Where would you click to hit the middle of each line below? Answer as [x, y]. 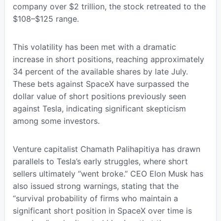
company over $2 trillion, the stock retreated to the [109, 7]
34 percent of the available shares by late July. [100, 72]
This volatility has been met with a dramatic [94, 47]
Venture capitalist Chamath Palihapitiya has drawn [106, 149]
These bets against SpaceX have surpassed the [101, 84]
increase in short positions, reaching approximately [108, 59]
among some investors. [56, 121]
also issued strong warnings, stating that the [95, 186]
